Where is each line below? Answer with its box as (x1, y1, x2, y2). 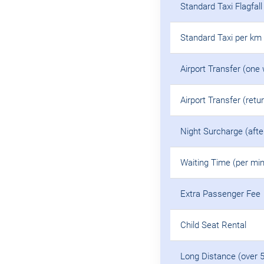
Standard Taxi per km (180, 32, 262, 43)
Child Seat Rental (180, 219, 246, 230)
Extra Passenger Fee (180, 188, 260, 199)
